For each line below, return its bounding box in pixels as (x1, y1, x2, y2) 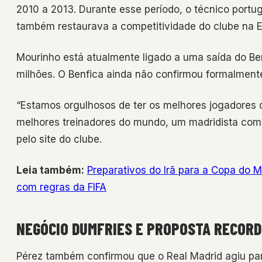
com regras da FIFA (16, 181, 106, 194)
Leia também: (16, 164, 84, 177)
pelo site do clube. (16, 133, 102, 146)
